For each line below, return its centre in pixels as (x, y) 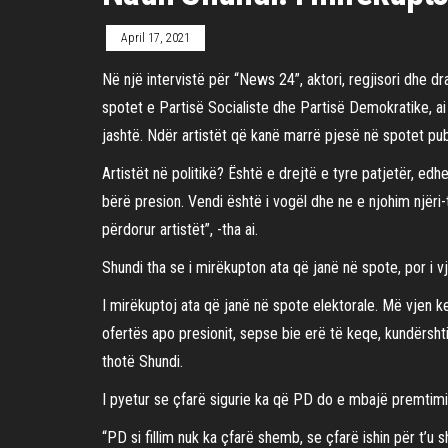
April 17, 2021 (155, 37)
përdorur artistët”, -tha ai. (180, 229)
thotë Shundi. (142, 361)
